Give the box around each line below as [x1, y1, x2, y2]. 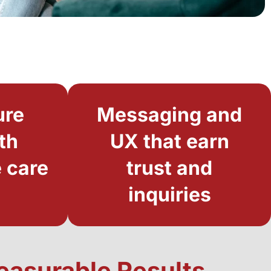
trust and [126, 155, 212, 180]
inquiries [128, 182, 211, 206]
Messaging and [97, 102, 242, 126]
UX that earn [109, 129, 229, 153]
